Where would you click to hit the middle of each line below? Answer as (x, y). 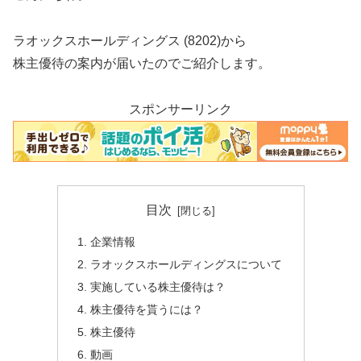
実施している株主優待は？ (158, 287)
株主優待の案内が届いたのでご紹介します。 (142, 63)
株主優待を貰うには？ (146, 310)
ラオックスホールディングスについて (186, 265)
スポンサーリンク (180, 109)
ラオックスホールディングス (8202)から (130, 40)
